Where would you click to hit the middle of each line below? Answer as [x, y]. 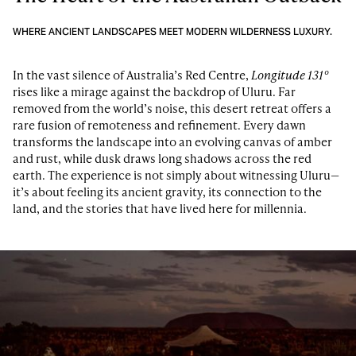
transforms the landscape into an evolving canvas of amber [172, 142]
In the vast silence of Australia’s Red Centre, [132, 75]
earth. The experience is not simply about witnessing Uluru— [176, 175]
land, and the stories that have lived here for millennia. [160, 209]
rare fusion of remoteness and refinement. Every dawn [159, 125]
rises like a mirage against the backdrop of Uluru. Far [154, 92]
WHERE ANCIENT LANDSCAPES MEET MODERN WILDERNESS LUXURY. [172, 32]
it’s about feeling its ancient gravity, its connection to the [167, 192]
